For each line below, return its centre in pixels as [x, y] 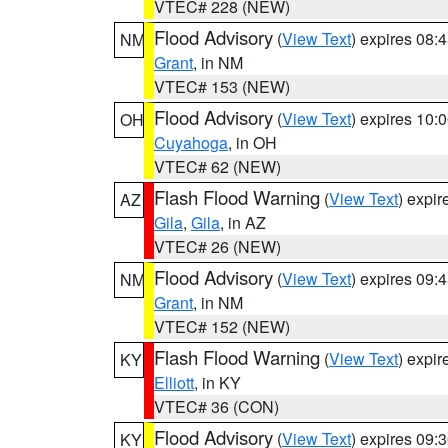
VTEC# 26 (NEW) [217, 246]
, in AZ [243, 222]
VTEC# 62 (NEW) [217, 166]
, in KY [217, 382]
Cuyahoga [191, 142]
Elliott [174, 382]
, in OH [252, 142]
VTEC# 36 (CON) [216, 406]
